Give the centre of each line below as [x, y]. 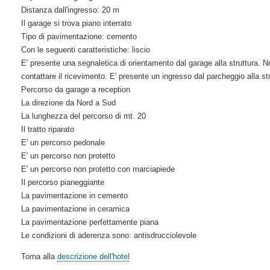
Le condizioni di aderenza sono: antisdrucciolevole [108, 235]
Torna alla [39, 256]
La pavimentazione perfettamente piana [89, 222]
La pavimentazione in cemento [74, 195]
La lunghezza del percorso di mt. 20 [83, 116]
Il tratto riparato [47, 129]
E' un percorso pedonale [63, 142]
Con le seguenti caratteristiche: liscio [85, 49]
